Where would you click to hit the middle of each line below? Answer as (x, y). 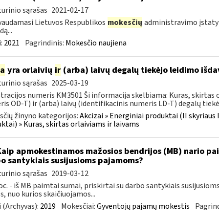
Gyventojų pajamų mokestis (143, 206)
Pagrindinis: (45, 43)
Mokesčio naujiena (96, 43)
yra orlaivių (30, 70)
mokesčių (125, 22)
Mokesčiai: (79, 206)
